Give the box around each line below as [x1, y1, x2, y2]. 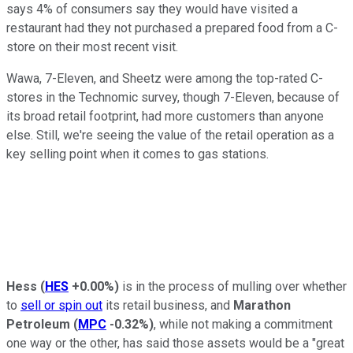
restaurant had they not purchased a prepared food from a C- [6, 20, 338, 35]
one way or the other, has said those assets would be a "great [6, 335, 344, 351]
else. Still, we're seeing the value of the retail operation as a [6, 127, 334, 143]
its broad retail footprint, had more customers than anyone [6, 108, 324, 124]
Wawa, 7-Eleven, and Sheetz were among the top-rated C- [6, 70, 323, 86]
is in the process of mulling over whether [119, 278, 347, 294]
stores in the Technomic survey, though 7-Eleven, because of [6, 89, 340, 105]
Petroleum [6, 316, 70, 332]
